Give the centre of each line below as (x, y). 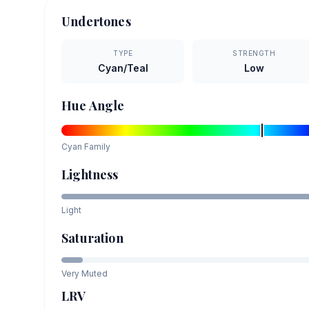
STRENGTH (254, 53)
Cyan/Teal (123, 68)
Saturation (92, 238)
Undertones (96, 21)
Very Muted (84, 273)
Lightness (90, 174)
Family (96, 146)
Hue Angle (93, 105)
